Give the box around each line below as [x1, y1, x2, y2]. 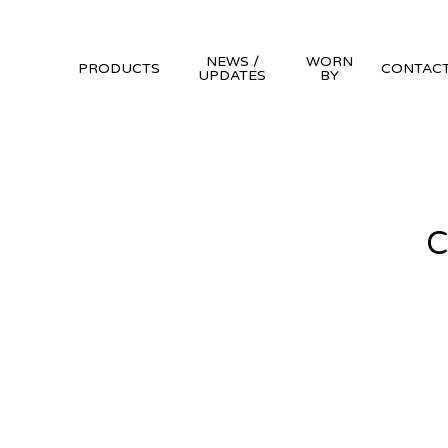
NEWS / [205, 53, 259, 70]
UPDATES [198, 67, 267, 84]
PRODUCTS [78, 60, 160, 77]
